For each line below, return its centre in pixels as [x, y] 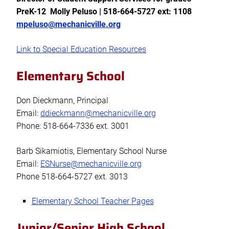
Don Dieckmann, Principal [62, 101]
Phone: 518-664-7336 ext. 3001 [73, 126]
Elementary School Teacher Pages [93, 201]
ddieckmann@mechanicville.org [98, 113]
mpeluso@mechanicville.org [68, 25]
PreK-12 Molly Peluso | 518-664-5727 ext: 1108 [105, 12]
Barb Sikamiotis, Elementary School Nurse [91, 151]
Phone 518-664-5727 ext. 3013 [72, 177]
